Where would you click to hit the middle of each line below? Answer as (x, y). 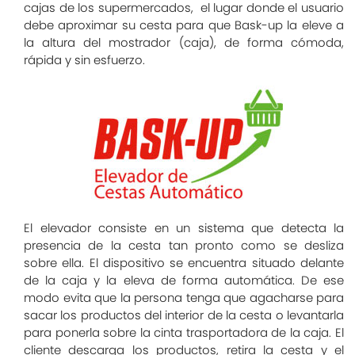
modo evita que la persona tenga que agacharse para (184, 297)
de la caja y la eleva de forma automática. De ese (184, 280)
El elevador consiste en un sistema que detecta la (184, 227)
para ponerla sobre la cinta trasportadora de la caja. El (184, 332)
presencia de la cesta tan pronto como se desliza (184, 245)
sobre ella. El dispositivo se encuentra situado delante (184, 262)
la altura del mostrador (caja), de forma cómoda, (184, 43)
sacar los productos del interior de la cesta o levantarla (184, 315)
